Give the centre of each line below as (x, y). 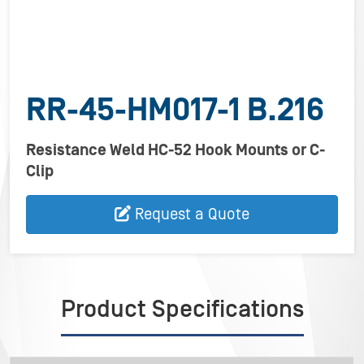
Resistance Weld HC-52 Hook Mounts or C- (175, 150)
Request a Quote (192, 214)
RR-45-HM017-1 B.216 (175, 110)
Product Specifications (182, 310)
